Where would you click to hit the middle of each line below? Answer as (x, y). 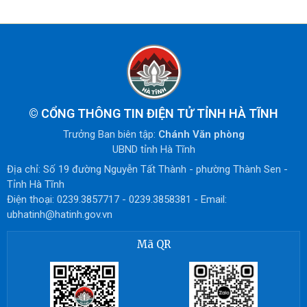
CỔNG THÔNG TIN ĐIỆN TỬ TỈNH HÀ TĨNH (160, 114)
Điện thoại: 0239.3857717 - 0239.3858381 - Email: (117, 200)
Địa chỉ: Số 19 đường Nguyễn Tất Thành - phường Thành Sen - (147, 170)
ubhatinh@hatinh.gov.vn (60, 215)
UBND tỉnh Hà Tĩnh (153, 149)
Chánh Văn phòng (201, 134)
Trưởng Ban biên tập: (110, 134)
